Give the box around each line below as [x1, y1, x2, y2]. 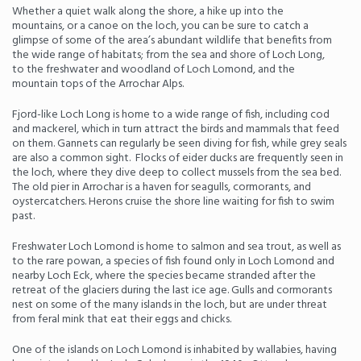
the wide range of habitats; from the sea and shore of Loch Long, [12, 46, 325, 64]
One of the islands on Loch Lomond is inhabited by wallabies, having [12, 341, 337, 359]
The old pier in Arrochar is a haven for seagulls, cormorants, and [12, 178, 311, 197]
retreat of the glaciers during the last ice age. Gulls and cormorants [12, 281, 332, 300]
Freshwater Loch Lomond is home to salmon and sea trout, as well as [12, 238, 341, 256]
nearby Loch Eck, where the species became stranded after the [12, 267, 316, 285]
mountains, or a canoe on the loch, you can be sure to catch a [12, 17, 309, 35]
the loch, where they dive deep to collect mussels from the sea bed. [12, 164, 341, 182]
